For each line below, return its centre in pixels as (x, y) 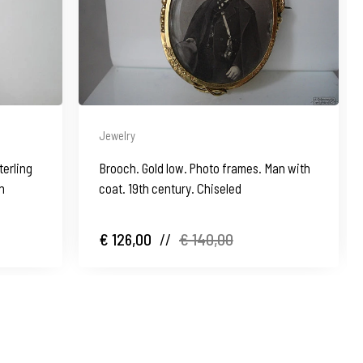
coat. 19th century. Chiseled (170, 188)
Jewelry (117, 135)
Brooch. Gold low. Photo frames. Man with (204, 167)
